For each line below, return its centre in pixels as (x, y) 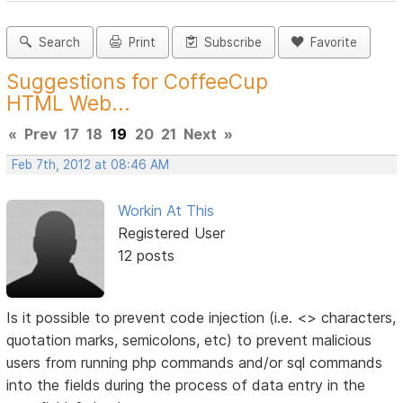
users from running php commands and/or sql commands (195, 362)
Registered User (171, 233)
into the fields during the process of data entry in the (186, 385)
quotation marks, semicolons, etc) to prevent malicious (189, 340)
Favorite (331, 43)
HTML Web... (69, 103)
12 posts (146, 256)
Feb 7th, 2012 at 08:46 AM (91, 165)
